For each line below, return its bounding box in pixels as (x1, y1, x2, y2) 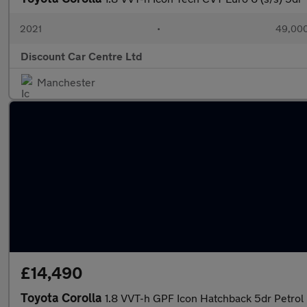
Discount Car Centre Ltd (21, 49, 143, 62)
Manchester (37, 75, 95, 88)
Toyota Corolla (21, 290, 105, 305)
